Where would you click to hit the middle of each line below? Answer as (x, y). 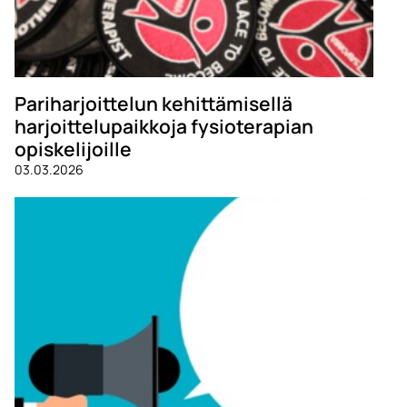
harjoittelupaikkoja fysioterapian (164, 125)
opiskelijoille (73, 148)
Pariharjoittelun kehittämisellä (154, 103)
